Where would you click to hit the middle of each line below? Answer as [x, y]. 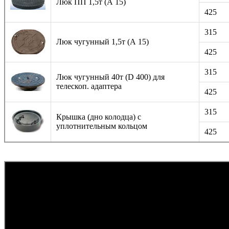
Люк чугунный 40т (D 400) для [110, 77]
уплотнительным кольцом [102, 126]
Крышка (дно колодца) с [99, 117]
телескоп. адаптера [89, 86]
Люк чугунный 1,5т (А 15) [102, 41]
